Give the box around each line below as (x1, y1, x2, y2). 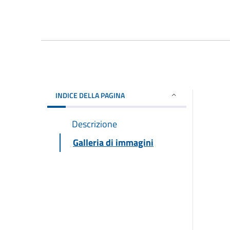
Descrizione (72, 117, 117, 131)
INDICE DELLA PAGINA (55, 89, 125, 101)
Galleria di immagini (73, 135, 154, 149)
